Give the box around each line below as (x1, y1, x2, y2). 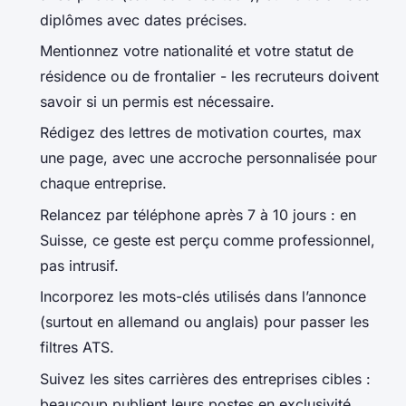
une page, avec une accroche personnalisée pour (40, 149, 377, 168)
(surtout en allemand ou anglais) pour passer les (40, 313, 369, 332)
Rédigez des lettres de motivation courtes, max (40, 123, 362, 142)
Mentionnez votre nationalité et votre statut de (40, 42, 353, 61)
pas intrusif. (40, 256, 119, 275)
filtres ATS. (40, 338, 114, 357)
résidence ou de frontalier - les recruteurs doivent (40, 67, 379, 86)
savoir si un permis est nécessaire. (40, 92, 275, 111)
